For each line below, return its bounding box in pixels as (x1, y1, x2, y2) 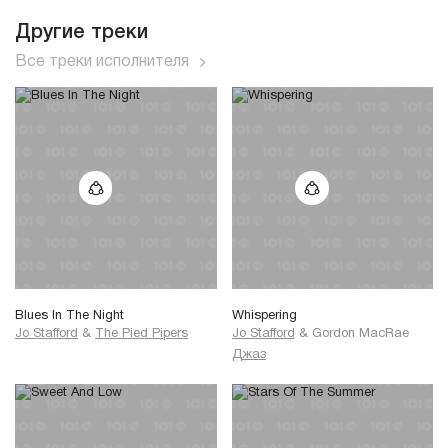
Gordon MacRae (311, 327, 409, 340)
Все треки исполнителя (15, 54, 189, 69)
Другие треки (15, 23, 148, 42)
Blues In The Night (15, 309, 124, 322)
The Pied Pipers (95, 327, 188, 340)
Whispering (231, 309, 297, 322)
